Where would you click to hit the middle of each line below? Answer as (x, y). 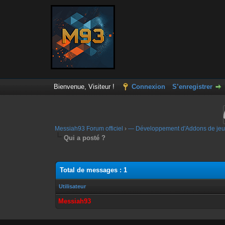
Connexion (148, 87)
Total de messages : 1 (94, 170)
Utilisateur (73, 186)
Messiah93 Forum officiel (89, 129)
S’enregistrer (192, 87)
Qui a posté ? (85, 138)
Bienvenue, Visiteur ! (85, 87)
